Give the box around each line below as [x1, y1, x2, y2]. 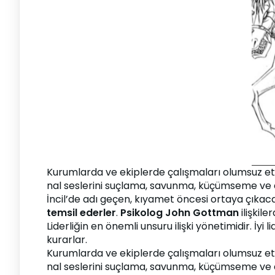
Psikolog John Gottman [120, 206, 239, 220]
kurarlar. [47, 233, 87, 247]
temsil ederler [47, 206, 116, 220]
